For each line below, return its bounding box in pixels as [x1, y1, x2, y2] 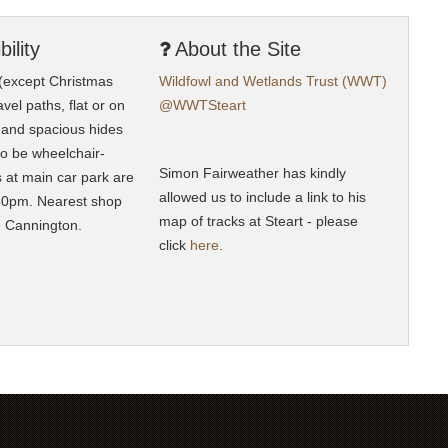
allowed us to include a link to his [158, 189, 366, 206]
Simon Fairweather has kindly [158, 165, 346, 182]
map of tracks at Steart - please [158, 213, 358, 230]
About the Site [169, 38, 301, 61]
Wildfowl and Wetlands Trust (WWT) [158, 73, 387, 90]
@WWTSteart [158, 97, 246, 114]
